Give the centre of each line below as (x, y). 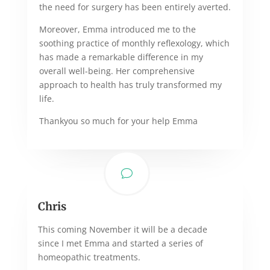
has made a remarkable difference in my (121, 57)
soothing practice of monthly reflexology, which (134, 43)
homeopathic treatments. (89, 257)
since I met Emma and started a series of (120, 243)
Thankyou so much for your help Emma (118, 121)
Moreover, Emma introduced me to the (117, 29)
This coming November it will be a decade (122, 229)
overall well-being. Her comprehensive (117, 71)
